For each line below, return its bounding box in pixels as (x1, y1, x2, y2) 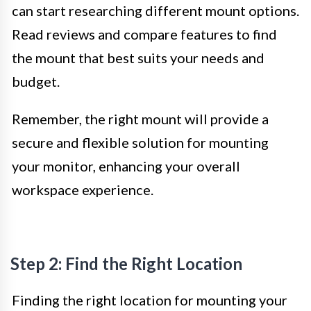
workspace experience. (12, 181, 153, 199)
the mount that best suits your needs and (12, 49, 264, 67)
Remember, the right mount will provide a (12, 110, 269, 128)
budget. (12, 73, 60, 90)
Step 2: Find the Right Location (10, 253, 242, 274)
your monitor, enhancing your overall (12, 158, 240, 175)
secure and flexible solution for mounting (12, 134, 269, 151)
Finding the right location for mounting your (12, 292, 287, 309)
